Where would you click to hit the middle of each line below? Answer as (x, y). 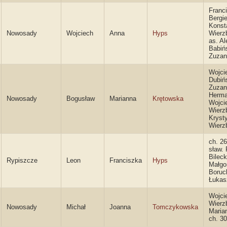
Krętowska (168, 99)
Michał (76, 207)
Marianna (123, 99)
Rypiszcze (22, 160)
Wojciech (80, 33)
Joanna (120, 207)
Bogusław (81, 99)
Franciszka (126, 160)
